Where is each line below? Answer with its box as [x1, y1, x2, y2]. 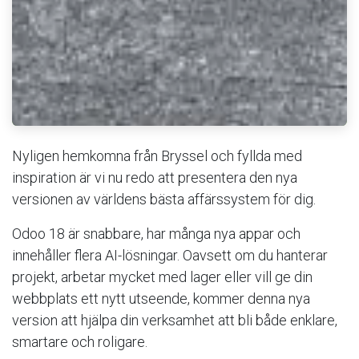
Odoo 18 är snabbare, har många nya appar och [12, 224, 301, 242]
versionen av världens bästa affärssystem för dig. [12, 190, 316, 208]
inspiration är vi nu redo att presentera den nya [12, 168, 297, 186]
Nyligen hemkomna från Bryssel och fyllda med [12, 147, 302, 164]
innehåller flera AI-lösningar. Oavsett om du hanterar [12, 246, 328, 264]
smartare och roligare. [12, 333, 151, 350]
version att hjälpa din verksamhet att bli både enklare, [12, 311, 337, 329]
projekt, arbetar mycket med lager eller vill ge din [12, 268, 313, 285]
